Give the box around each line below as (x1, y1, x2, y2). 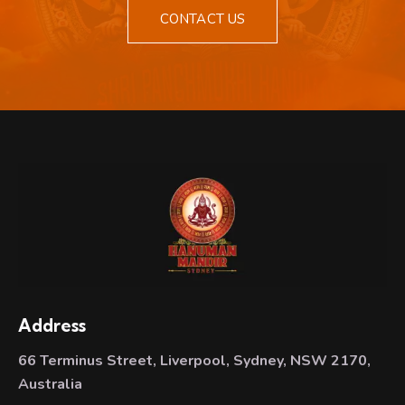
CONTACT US (160, 9, 245, 28)
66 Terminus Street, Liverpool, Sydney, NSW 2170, (18, 350, 371, 371)
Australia (18, 373, 82, 394)
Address (18, 315, 86, 337)
